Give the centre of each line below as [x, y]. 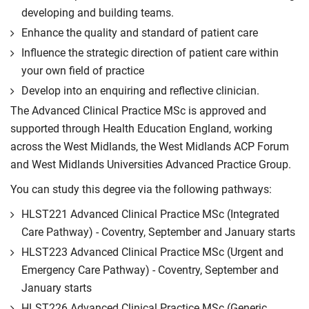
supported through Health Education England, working [141, 129]
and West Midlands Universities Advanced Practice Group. [151, 165]
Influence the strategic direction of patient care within [150, 53]
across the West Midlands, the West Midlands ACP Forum [150, 147]
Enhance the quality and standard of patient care [140, 33]
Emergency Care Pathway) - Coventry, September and [150, 270]
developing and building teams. [98, 13]
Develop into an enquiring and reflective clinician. [140, 91]
